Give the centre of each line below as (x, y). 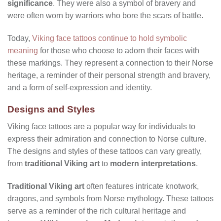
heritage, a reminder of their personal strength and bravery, (109, 75)
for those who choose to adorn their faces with (119, 50)
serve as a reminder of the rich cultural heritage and (97, 211)
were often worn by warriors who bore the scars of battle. (105, 15)
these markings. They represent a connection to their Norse (110, 63)
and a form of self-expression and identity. (80, 87)
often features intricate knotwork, (142, 186)
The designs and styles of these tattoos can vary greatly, (105, 151)
